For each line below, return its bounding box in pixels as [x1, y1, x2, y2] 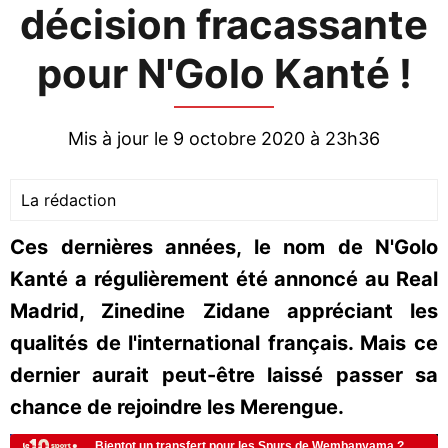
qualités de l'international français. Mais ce [10, 331, 438, 355]
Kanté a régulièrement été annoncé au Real [10, 267, 438, 291]
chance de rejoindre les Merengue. [10, 395, 344, 419]
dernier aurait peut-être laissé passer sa [10, 363, 438, 387]
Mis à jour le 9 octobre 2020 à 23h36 [68, 128, 380, 149]
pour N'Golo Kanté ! [36, 49, 412, 98]
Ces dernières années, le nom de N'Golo [10, 235, 438, 259]
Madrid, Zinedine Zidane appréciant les [10, 299, 438, 323]
